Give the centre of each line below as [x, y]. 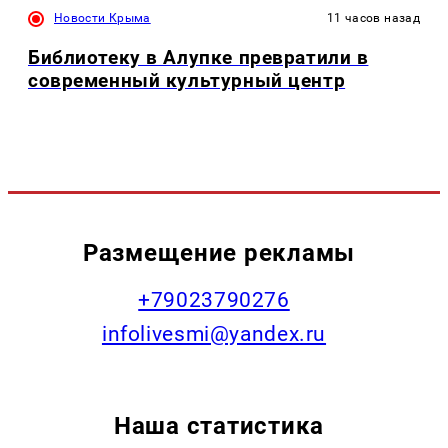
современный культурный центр [187, 80]
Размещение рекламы [219, 253]
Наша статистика [219, 426]
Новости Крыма [102, 17]
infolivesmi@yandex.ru [214, 334]
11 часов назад [373, 17]
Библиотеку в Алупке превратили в [198, 57]
